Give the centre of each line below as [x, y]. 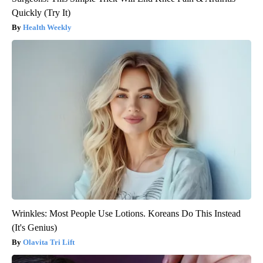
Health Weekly [47, 27]
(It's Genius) [34, 227]
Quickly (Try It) [41, 12]
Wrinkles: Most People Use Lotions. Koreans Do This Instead [126, 213]
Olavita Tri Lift [49, 242]
